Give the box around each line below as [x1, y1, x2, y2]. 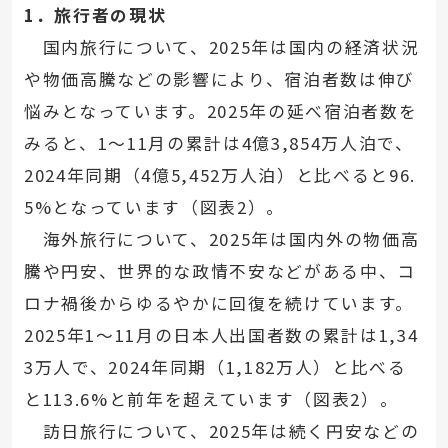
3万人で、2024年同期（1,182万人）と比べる [23, 355, 407, 380]
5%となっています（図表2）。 [23, 195, 285, 220]
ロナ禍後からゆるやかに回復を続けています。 [23, 291, 414, 316]
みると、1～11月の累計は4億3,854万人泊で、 [23, 131, 414, 156]
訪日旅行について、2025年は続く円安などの [23, 419, 420, 444]
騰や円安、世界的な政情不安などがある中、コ [23, 259, 416, 284]
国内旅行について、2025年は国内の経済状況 [23, 35, 420, 60]
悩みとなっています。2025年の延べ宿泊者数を [23, 99, 418, 124]
